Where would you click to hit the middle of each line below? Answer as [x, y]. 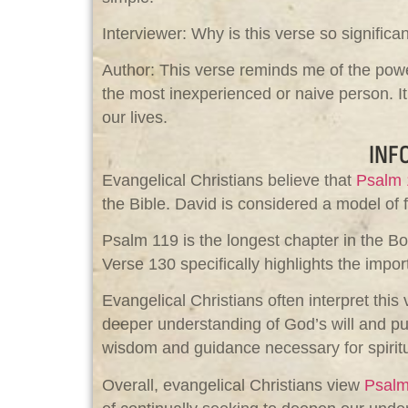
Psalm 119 [140, 241]
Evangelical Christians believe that [229, 180]
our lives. [135, 118]
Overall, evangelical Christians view [233, 385]
